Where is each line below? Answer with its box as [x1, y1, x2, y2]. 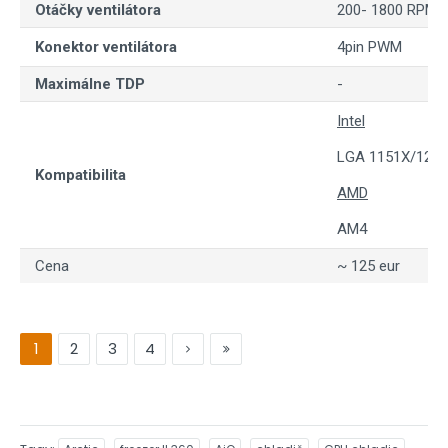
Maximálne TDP [35, 75, 145, 93]
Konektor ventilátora [35, 38, 177, 56]
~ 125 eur [337, 257, 400, 275]
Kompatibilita [35, 166, 126, 184]
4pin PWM [337, 38, 402, 56]
